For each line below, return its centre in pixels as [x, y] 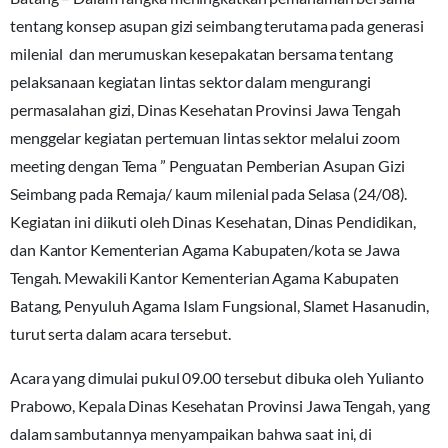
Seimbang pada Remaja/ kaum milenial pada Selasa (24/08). [209, 194]
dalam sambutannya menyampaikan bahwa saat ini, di [191, 434]
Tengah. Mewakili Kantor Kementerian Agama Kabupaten [204, 278]
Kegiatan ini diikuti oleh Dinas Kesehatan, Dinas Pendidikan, [213, 222]
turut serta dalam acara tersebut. [120, 334]
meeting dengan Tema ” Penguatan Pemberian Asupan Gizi [207, 166]
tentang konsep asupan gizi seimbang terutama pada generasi [217, 26]
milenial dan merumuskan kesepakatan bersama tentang [201, 54]
